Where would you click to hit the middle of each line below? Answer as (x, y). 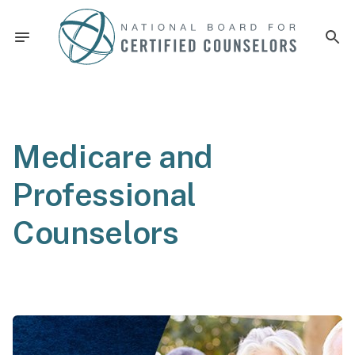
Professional (105, 194)
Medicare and (113, 156)
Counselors (96, 232)
